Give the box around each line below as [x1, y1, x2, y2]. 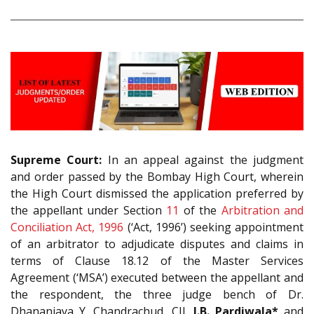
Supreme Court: [11, 152, 102, 168]
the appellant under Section [11, 203, 166, 219]
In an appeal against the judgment [102, 152, 304, 168]
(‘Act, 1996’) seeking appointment [123, 219, 304, 235]
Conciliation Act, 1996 [11, 219, 124, 235]
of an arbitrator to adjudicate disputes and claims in [11, 236, 303, 252]
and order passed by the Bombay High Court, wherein [11, 169, 303, 185]
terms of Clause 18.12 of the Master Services [11, 253, 303, 269]
